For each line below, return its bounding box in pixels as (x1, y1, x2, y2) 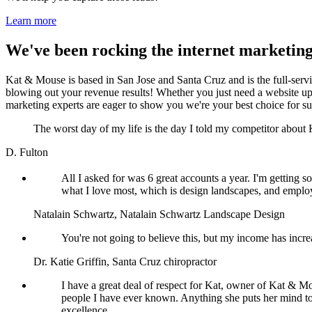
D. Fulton (6, 146, 48, 159)
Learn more (6, 15, 56, 27)
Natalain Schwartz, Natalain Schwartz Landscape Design (33, 208, 285, 220)
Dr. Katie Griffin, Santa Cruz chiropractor (33, 255, 217, 267)
